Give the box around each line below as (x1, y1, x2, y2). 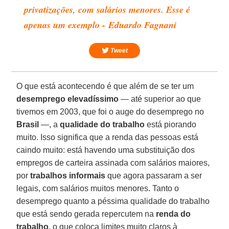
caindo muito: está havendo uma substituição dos (16, 145, 195, 154)
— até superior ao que (119, 94, 201, 103)
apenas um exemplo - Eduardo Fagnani (24, 18, 177, 31)
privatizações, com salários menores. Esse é (24, 3, 191, 16)
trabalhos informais (30, 171, 106, 180)
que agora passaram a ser (105, 171, 202, 180)
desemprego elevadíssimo (16, 94, 119, 103)
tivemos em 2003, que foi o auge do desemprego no (16, 107, 204, 116)
